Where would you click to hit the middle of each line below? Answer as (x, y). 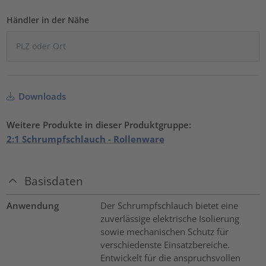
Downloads (41, 96)
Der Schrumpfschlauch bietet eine (169, 205)
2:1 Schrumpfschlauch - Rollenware (86, 139)
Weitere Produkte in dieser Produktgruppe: (99, 125)
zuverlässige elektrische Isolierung (170, 218)
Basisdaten (54, 180)
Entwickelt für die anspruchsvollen (170, 257)
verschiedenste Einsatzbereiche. (165, 244)
